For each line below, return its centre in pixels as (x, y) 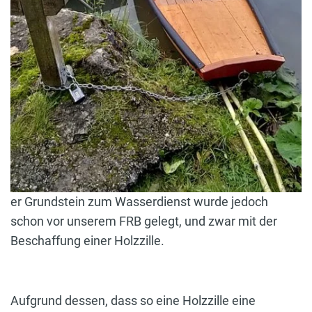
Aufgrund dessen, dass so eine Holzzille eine (133, 301)
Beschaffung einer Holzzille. (87, 241)
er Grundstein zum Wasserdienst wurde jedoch (139, 202)
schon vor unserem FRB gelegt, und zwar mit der (144, 221)
